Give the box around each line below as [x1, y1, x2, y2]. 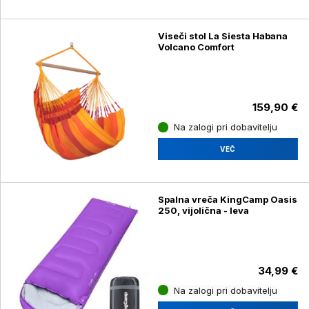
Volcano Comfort [157, 41, 235, 53]
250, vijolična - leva [157, 204, 249, 216]
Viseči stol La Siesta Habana [157, 30, 288, 42]
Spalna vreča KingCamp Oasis [157, 193, 297, 205]
